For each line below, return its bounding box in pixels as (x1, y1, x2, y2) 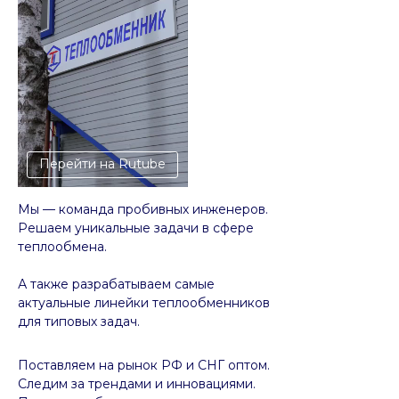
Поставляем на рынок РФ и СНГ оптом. (18, 356, 270, 373)
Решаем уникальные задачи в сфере (18, 219, 254, 236)
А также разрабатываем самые (18, 275, 215, 292)
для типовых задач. (18, 313, 140, 330)
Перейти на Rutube (39, 156, 166, 173)
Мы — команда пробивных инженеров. (18, 200, 268, 217)
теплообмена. (18, 238, 107, 255)
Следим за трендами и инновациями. (18, 375, 256, 392)
